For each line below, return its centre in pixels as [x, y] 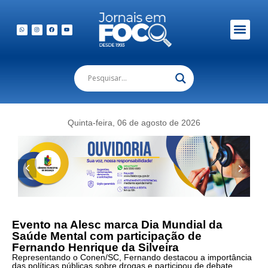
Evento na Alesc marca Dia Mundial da [117, 224]
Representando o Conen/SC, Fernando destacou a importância [132, 257]
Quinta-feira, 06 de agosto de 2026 [134, 122]
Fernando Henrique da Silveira [95, 247]
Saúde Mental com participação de [107, 236]
